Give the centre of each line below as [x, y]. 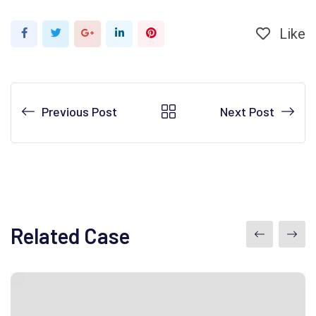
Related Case [70, 236]
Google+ [113, 33]
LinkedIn [142, 33]
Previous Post [79, 112]
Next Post [247, 112]
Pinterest [176, 33]
